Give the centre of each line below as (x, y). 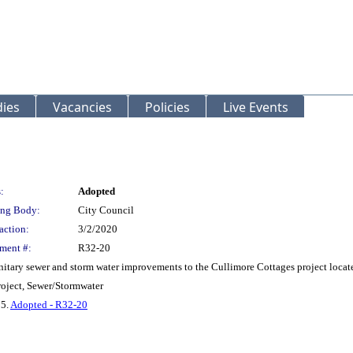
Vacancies (82, 107)
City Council (106, 210)
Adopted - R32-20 (49, 305)
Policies (167, 107)
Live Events (256, 107)
